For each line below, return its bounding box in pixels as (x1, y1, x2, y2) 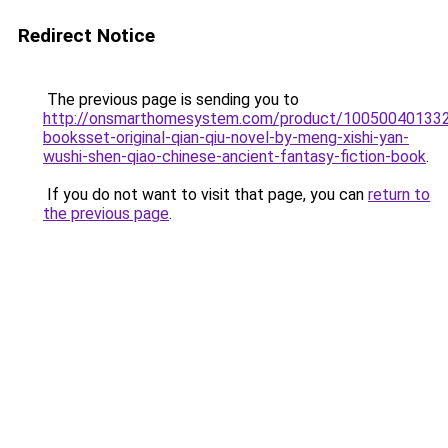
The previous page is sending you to (43, 90, 299, 109)
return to (368, 185, 430, 204)
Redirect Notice (18, 24, 155, 47)
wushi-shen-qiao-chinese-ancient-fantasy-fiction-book (43, 147, 426, 166)
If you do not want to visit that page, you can (43, 185, 368, 204)
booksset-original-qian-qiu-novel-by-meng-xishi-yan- (43, 128, 409, 147)
